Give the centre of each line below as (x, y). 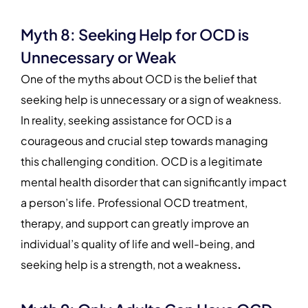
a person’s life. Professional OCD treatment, (134, 202)
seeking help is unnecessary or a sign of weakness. (151, 99)
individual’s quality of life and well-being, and (138, 243)
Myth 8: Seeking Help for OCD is (135, 34)
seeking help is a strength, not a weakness (129, 264)
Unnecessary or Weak (98, 57)
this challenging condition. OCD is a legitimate (142, 161)
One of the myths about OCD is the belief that (139, 78)
